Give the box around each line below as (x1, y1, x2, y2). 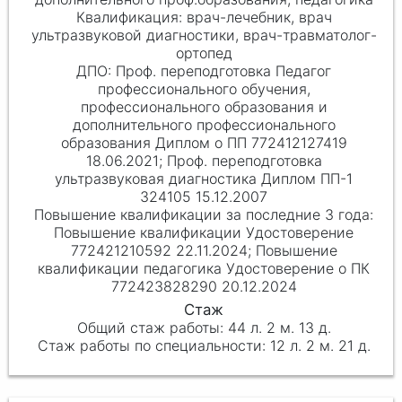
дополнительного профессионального (72, 115, 336, 134)
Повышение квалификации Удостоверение (54, 223, 354, 241)
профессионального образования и (80, 97, 328, 116)
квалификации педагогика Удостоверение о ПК (38, 258, 371, 277)
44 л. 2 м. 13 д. (227, 319, 331, 337)
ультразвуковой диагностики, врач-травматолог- (31, 25, 377, 44)
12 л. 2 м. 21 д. (269, 336, 371, 355)
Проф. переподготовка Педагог (116, 61, 332, 80)
